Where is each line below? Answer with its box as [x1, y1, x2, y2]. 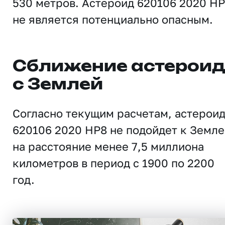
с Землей [13, 77, 103, 92]
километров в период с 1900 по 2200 [13, 156, 214, 170]
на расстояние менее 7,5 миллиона [13, 140, 204, 153]
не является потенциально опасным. [13, 13, 213, 26]
